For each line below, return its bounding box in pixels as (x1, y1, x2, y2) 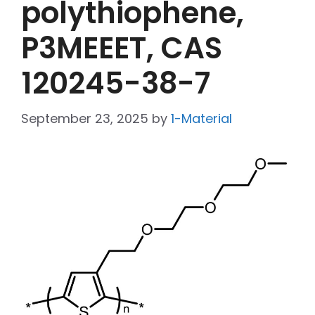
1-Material (171, 110, 232, 128)
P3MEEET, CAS (21, 27, 222, 70)
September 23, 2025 (21, 110, 148, 128)
